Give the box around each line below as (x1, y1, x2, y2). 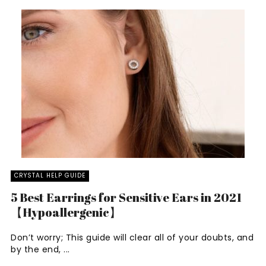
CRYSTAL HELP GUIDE (14, 171, 85, 180)
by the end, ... (11, 243, 70, 255)
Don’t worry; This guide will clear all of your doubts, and (11, 232, 254, 243)
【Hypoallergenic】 (11, 204, 121, 220)
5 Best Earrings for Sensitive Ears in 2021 (11, 189, 242, 205)
